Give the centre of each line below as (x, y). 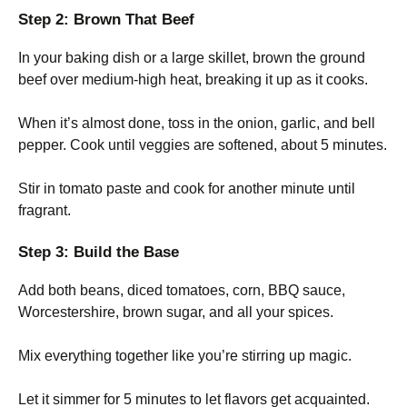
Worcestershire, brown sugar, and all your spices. (176, 312)
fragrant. (45, 210)
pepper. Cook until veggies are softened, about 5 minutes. (203, 144)
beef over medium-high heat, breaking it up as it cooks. (193, 79)
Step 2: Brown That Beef (106, 19)
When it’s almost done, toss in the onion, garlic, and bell (197, 123)
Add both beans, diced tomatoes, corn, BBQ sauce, (182, 290)
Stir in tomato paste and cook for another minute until (187, 188)
